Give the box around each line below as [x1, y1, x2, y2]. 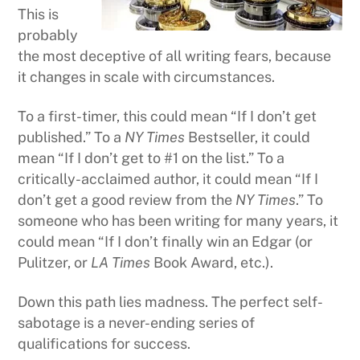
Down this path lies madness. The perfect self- [18, 293, 324, 311]
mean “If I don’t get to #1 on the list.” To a [18, 149, 285, 167]
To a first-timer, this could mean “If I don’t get [18, 108, 317, 125]
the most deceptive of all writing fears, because [18, 47, 332, 64]
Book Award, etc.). [150, 254, 274, 272]
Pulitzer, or [18, 254, 92, 272]
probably [18, 26, 79, 43]
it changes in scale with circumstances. [18, 67, 276, 85]
